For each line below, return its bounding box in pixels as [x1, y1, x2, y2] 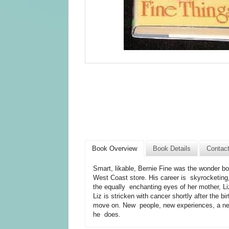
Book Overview [92, 144, 138, 152]
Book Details [153, 144, 191, 152]
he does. [93, 211, 121, 219]
